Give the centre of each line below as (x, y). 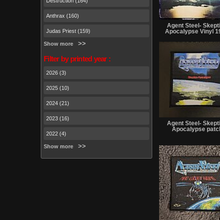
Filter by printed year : (77, 59)
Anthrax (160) (63, 15)
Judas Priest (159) (68, 31)
